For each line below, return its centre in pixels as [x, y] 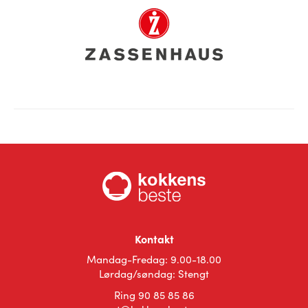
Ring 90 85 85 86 [154, 295]
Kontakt [154, 238]
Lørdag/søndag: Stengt [154, 273]
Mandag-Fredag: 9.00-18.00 [154, 259]
